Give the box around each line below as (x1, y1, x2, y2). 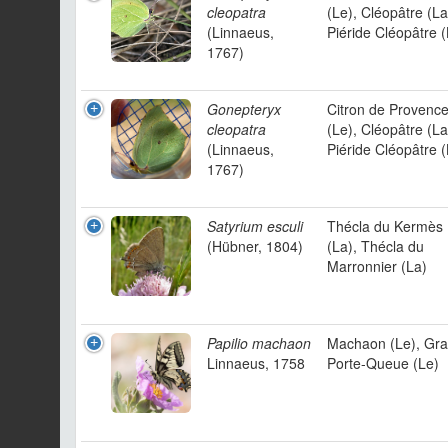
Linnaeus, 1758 (207, 353, 305, 373)
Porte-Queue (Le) (327, 353, 439, 373)
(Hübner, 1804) (207, 236, 303, 256)
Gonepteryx (207, 99, 281, 119)
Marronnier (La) (327, 256, 427, 276)
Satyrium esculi (207, 216, 303, 236)
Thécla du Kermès (327, 216, 443, 236)
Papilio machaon (207, 333, 311, 353)
